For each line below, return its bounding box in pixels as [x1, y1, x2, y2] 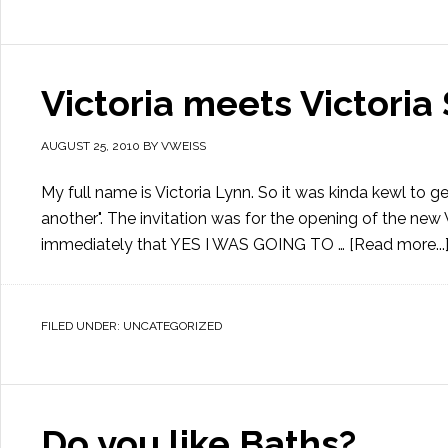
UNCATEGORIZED [123, 319, 222, 333]
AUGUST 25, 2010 [41, 139, 140, 153]
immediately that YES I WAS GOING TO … [41, 235, 349, 254]
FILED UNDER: [41, 319, 123, 333]
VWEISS [161, 139, 206, 153]
